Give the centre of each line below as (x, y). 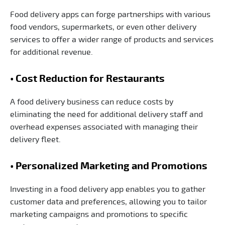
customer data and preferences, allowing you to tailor (108, 202)
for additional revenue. (51, 52)
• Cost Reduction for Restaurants (87, 79)
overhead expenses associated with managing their (104, 127)
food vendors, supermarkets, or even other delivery (103, 27)
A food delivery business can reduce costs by (92, 102)
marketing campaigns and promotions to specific (99, 214)
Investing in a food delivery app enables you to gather (108, 189)
